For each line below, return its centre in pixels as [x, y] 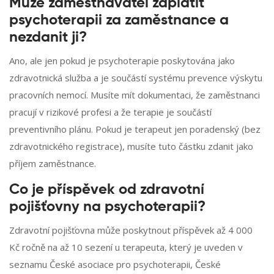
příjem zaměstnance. [53, 164]
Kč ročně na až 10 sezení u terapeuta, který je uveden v [126, 247]
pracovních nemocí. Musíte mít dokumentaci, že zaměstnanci [135, 95]
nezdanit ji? [48, 38]
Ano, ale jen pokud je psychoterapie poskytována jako [122, 61]
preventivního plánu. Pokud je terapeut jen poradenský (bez [135, 129]
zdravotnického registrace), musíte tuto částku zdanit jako [131, 146]
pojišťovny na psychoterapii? [107, 207]
